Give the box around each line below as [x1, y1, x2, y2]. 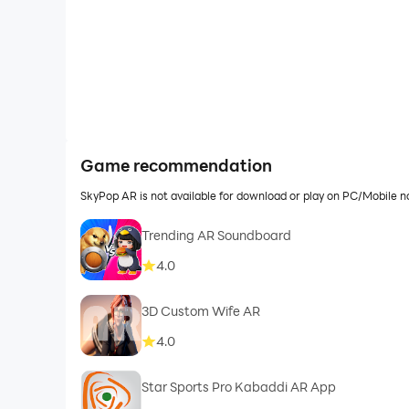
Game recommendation [79, 154, 272, 176]
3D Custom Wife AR [141, 301, 260, 320]
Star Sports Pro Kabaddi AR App [141, 377, 336, 395]
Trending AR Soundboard [141, 225, 291, 244]
